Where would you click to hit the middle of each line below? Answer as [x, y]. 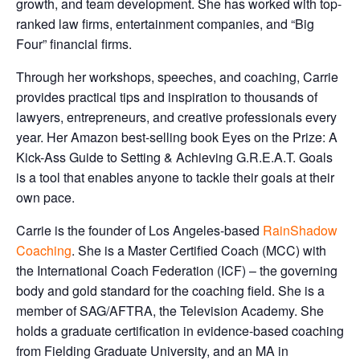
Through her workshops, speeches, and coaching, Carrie [177, 77]
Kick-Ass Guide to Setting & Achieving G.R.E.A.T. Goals [174, 157]
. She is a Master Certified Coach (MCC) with [199, 250]
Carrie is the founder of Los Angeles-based [139, 230]
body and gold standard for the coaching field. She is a [170, 290]
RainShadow [300, 230]
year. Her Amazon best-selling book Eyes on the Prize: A [177, 137]
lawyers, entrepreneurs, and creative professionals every [176, 117]
